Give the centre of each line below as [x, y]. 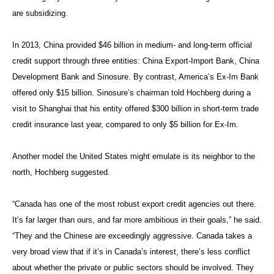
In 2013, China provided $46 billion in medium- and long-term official [132, 45]
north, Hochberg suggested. [61, 172]
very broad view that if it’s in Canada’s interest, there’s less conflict [131, 251]
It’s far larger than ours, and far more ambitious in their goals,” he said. [137, 220]
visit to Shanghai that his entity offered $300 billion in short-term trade [135, 108]
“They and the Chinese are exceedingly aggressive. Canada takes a [132, 235]
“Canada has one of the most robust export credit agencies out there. [134, 204]
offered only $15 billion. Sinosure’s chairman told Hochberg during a [131, 92]
